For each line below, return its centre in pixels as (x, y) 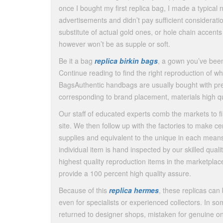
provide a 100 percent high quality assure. (125, 173)
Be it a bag (77, 61)
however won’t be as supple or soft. (114, 44)
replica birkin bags (126, 61)
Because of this (84, 190)
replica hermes (134, 190)
